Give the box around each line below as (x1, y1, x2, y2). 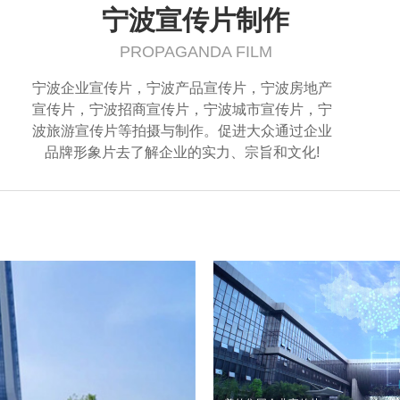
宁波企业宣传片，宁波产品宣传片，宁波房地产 (32, 80, 332, 96)
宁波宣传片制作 (102, 5, 289, 35)
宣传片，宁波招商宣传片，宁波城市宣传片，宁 (32, 102, 332, 117)
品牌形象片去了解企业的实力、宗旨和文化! (45, 145, 320, 160)
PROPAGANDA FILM (119, 43, 272, 61)
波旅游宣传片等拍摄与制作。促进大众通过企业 (32, 123, 332, 138)
